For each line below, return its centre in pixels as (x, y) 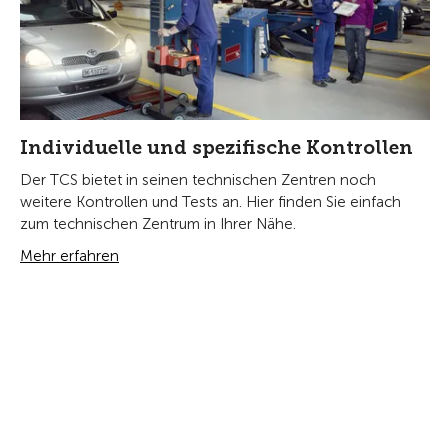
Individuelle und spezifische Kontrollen (216, 148)
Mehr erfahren (69, 256)
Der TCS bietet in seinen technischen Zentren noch (198, 180)
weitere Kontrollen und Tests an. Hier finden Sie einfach (210, 202)
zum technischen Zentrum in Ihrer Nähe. (158, 224)
